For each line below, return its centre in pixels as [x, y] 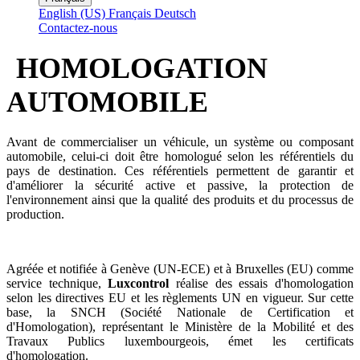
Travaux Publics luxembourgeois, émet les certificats [180, 341]
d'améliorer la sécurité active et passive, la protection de [180, 185]
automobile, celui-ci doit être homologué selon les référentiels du [180, 156]
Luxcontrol [142, 283]
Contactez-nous [78, 28]
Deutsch [175, 14]
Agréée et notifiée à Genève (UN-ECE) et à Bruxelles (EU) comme [180, 268]
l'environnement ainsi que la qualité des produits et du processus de [180, 199]
